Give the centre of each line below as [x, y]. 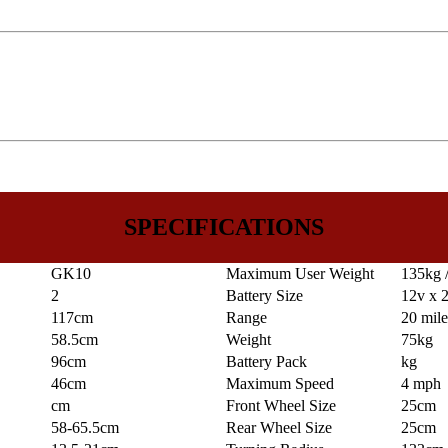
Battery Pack [266, 362]
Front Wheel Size [281, 406]
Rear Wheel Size [279, 428]
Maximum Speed [280, 384]
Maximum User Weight [300, 274]
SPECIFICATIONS [224, 227]
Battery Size [264, 296]
